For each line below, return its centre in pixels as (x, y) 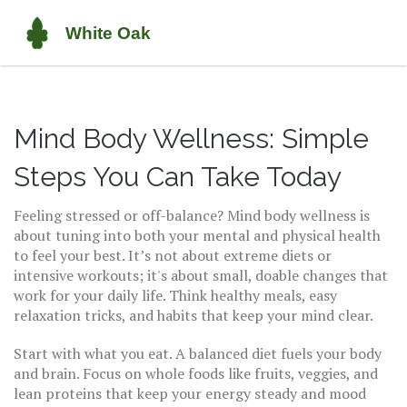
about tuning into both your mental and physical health (197, 235)
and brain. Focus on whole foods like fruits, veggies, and (196, 373)
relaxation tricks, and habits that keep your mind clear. (194, 315)
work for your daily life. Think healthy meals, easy (175, 295)
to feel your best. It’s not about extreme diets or (173, 255)
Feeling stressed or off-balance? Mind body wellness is (192, 215)
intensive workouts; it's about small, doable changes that (201, 275)
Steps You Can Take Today (178, 177)
